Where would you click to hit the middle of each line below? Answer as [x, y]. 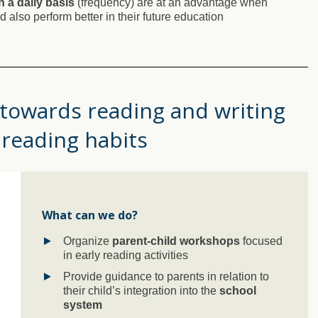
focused [261, 241]
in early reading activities [126, 255]
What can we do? [90, 215]
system [83, 305]
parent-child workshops [175, 241]
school [238, 290]
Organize [86, 241]
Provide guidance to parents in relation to [166, 276]
